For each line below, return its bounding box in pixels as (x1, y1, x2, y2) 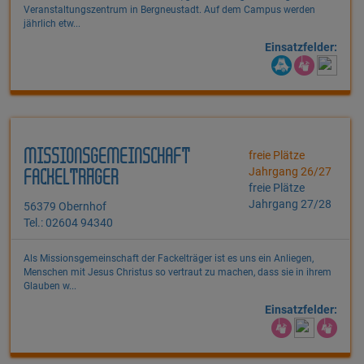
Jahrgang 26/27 (249, 165, 332, 179)
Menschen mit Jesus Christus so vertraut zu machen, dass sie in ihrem (24, 266, 331, 279)
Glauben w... (24, 280, 76, 292)
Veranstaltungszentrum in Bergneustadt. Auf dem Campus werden (24, 4, 315, 16)
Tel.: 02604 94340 (24, 216, 113, 230)
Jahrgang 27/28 (249, 197, 332, 211)
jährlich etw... (24, 18, 80, 30)
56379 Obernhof (24, 200, 106, 214)
